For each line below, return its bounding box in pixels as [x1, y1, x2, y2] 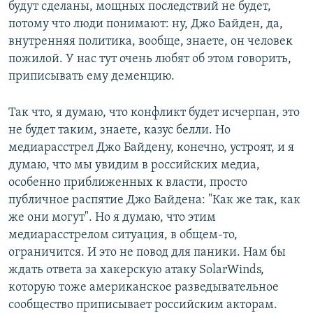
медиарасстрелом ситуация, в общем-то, [8, 228, 238, 242]
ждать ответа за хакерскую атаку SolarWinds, [8, 263, 264, 277]
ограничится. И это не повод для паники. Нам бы [8, 245, 286, 259]
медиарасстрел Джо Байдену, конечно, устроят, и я [8, 140, 294, 154]
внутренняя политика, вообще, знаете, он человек [8, 34, 293, 48]
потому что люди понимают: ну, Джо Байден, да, [8, 17, 283, 31]
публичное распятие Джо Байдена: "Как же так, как [8, 193, 300, 207]
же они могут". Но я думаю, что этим [8, 210, 216, 224]
